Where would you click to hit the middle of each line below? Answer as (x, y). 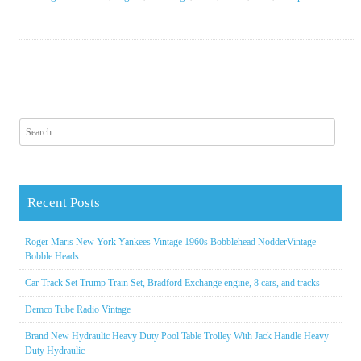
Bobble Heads (52, 256)
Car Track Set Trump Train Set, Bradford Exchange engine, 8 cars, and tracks (173, 283)
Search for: (41, 126)
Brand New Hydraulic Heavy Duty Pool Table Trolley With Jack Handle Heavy (177, 336)
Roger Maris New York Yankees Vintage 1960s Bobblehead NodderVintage (171, 242)
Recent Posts (64, 203)
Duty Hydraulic (55, 351)
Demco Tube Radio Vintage (78, 309)
